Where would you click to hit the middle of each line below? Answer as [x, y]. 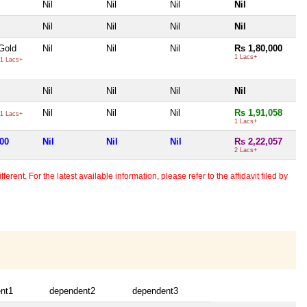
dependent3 [155, 291]
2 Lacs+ [246, 150]
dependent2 [72, 291]
